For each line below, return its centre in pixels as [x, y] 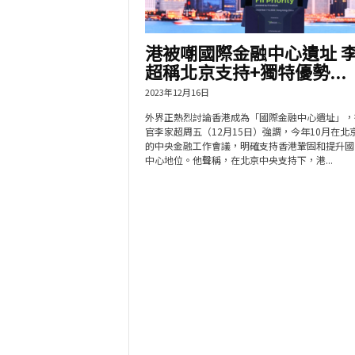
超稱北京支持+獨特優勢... [245, 71]
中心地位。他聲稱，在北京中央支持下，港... [239, 160]
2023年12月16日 [177, 92]
